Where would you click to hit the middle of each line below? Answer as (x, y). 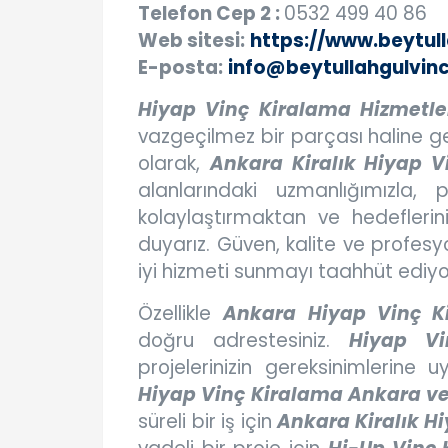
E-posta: (180, 68)
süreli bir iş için (208, 422)
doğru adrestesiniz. (244, 341)
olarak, (174, 164)
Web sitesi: (191, 41)
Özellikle (181, 314)
